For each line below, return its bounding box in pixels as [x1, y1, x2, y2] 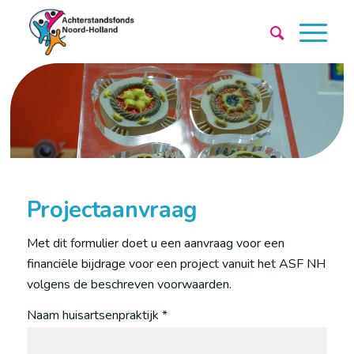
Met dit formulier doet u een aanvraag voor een [26, 234, 284, 252]
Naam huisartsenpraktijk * [26, 307, 168, 325]
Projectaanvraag [26, 194, 198, 225]
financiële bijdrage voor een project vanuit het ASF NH [26, 254, 326, 273]
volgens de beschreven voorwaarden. [26, 275, 232, 293]
